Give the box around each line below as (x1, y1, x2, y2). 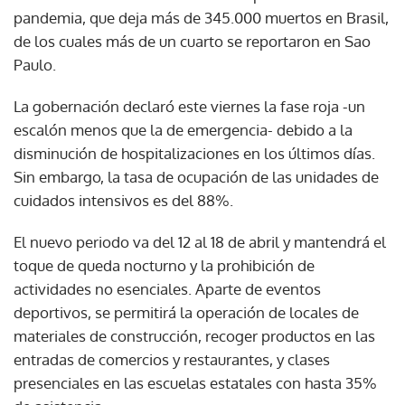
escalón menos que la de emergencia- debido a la (14, 119, 353, 139)
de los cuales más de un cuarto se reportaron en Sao (14, 31, 371, 51)
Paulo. (14, 54, 56, 74)
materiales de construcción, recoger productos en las (14, 325, 375, 345)
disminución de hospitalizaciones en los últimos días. (14, 143, 375, 163)
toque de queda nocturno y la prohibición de (14, 255, 315, 275)
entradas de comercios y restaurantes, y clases (14, 349, 330, 369)
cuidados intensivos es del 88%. (14, 190, 233, 210)
